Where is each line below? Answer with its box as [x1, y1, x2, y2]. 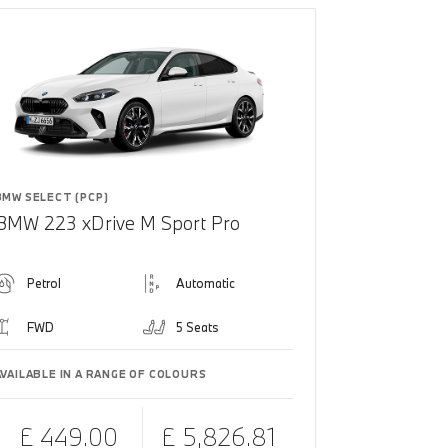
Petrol [26, 274, 61, 291]
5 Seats [176, 318, 220, 335]
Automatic [176, 274, 236, 291]
